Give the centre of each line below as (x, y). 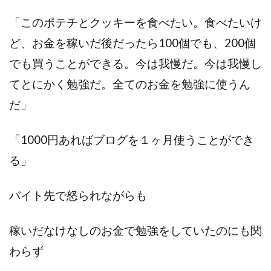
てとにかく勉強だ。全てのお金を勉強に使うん (130, 84)
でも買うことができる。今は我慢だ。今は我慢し (135, 63)
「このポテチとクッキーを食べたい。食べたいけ (135, 22)
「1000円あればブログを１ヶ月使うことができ (132, 139)
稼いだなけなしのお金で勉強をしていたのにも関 (135, 230)
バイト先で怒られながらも (78, 195)
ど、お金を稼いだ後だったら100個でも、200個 (132, 43)
